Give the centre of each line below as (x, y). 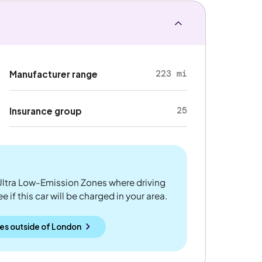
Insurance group (46, 111)
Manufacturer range (54, 74)
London (66, 226)
